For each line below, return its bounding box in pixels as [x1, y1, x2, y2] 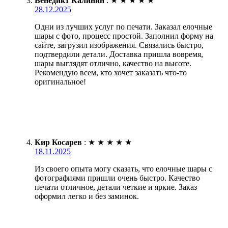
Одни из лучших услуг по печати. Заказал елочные [35, 22, 212, 31]
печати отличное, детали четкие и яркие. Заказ [35, 182, 197, 191]
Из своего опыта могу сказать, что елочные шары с [35, 164, 212, 173]
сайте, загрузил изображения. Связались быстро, [35, 40, 204, 49]
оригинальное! [35, 77, 86, 86]
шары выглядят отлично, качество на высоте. [35, 59, 191, 68]
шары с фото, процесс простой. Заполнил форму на [35, 31, 213, 40]
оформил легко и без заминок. [35, 191, 139, 201]
